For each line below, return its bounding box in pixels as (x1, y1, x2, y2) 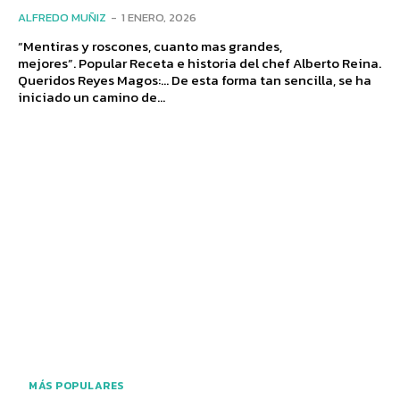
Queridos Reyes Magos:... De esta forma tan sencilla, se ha (18, 69, 371, 90)
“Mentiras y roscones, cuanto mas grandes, (18, 35, 282, 56)
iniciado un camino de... (18, 86, 165, 107)
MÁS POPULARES (29, 378, 124, 395)
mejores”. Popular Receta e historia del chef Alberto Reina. (18, 52, 381, 73)
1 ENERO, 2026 (121, 8, 196, 26)
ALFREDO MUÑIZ (18, 8, 106, 26)
